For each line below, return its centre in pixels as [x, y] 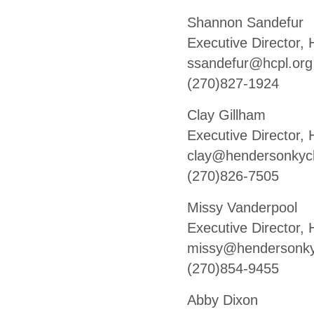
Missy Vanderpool [242, 207]
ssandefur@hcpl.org [250, 63]
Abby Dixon [223, 300]
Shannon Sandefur [245, 22]
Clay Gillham [226, 115]
